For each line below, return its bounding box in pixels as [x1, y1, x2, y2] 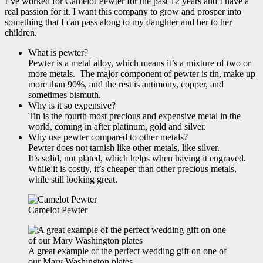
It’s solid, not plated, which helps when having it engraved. [28, 153, 246, 164]
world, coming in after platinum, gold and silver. [28, 122, 211, 132]
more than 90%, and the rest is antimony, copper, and [28, 79, 224, 90]
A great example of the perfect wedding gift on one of [28, 246, 227, 257]
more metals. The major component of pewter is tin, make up [28, 69, 255, 79]
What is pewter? [28, 48, 88, 58]
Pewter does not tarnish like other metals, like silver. [28, 143, 224, 153]
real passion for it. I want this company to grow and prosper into [5, 6, 241, 17]
